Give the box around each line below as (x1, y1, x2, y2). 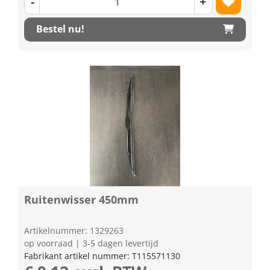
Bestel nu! (36, 22, 84, 36)
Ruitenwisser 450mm (24, 192, 139, 207)
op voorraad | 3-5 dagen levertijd (24, 237, 159, 249)
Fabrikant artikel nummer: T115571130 (24, 250, 180, 262)
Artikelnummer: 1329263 (24, 224, 124, 236)
